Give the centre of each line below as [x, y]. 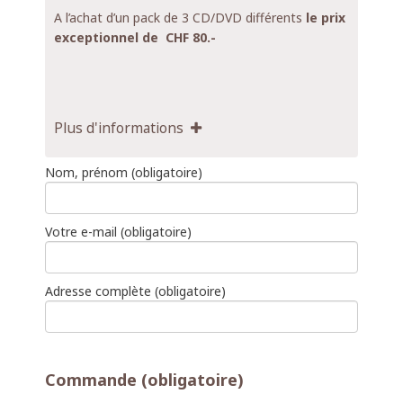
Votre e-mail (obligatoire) [118, 231]
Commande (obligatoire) [144, 379]
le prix [326, 18]
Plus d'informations [122, 127]
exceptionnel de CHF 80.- [135, 38]
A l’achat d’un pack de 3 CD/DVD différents [180, 18]
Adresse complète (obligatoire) [135, 291]
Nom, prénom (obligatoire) [124, 172]
